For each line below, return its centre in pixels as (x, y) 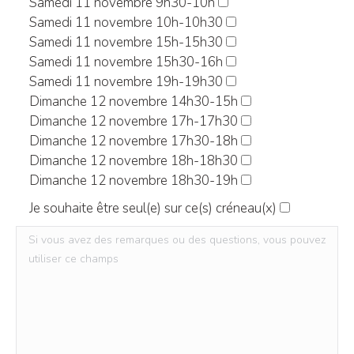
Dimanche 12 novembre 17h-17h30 (134, 121)
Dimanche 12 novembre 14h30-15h (134, 102)
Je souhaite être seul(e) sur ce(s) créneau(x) (153, 208)
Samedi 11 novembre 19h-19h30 (126, 82)
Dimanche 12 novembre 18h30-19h (134, 181)
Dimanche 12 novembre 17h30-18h (134, 141)
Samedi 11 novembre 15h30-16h (126, 62)
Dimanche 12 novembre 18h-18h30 (134, 161)
